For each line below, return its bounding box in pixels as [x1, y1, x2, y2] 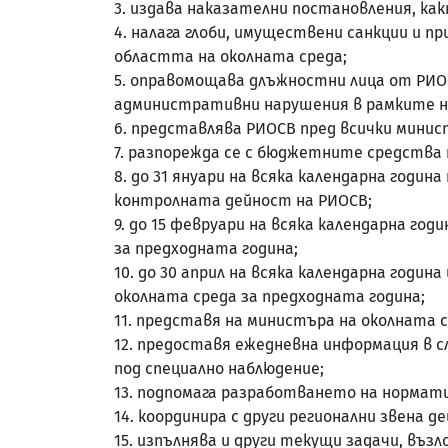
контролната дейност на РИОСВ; [114, 191, 372, 210]
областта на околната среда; [114, 47, 347, 66]
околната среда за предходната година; [114, 287, 425, 306]
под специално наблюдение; [114, 359, 324, 378]
